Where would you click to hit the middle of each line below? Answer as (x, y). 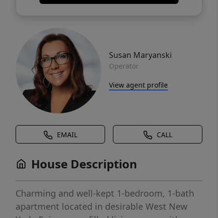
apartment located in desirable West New (101, 207)
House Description (84, 164)
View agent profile (138, 85)
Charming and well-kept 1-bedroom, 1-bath (105, 193)
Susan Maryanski (140, 55)
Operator (124, 66)
